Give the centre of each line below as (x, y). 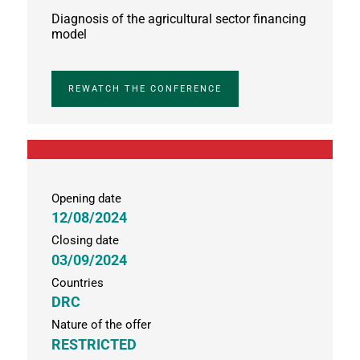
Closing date (85, 241)
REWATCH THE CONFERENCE (145, 88)
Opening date (86, 198)
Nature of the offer (101, 325)
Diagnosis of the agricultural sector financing (178, 19)
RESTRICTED (94, 344)
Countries (77, 282)
